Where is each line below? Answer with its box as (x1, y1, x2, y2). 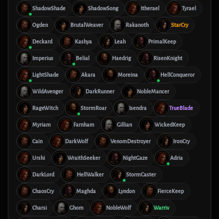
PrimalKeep (148, 39, 176, 44)
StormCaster (126, 172, 156, 177)
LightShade (32, 72, 59, 78)
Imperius (32, 55, 53, 61)
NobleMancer (137, 88, 169, 94)
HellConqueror (160, 72, 195, 78)
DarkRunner (86, 88, 114, 94)
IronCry (173, 138, 190, 144)
